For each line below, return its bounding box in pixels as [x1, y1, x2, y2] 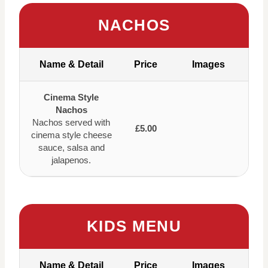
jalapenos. [51, 154, 91, 165]
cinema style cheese [31, 129, 112, 140]
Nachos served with [32, 117, 110, 127]
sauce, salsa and [38, 142, 105, 153]
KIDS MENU [87, 217, 181, 235]
